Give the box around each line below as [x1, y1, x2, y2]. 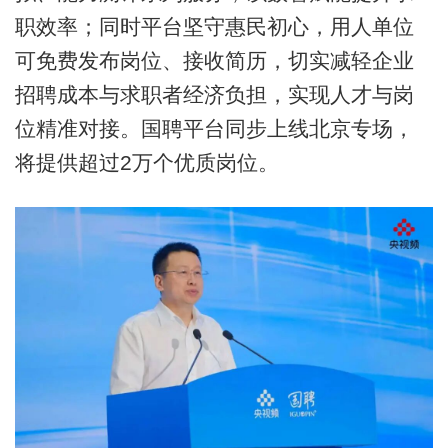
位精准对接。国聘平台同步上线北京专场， [14, 116, 414, 140]
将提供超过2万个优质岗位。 [14, 150, 279, 174]
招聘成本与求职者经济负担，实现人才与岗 [14, 82, 414, 106]
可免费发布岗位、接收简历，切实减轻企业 [14, 48, 414, 72]
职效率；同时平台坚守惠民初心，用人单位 [14, 14, 414, 38]
